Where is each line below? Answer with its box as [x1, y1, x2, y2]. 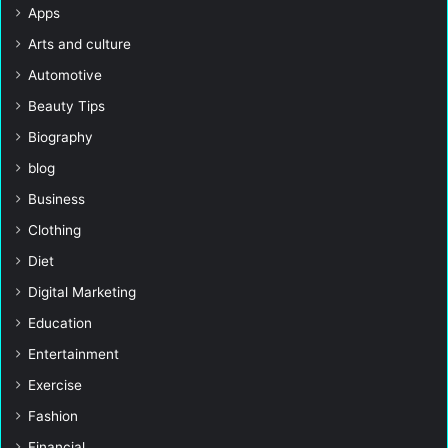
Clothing [28, 222, 81, 239]
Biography [28, 129, 93, 146]
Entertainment [28, 346, 119, 363]
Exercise [28, 377, 82, 394]
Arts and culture [28, 36, 131, 53]
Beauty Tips [28, 98, 105, 115]
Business [28, 191, 85, 208]
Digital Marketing [28, 284, 136, 301]
